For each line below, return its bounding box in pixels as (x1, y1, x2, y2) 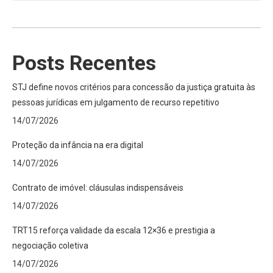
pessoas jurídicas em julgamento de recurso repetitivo (12, 97, 219, 107)
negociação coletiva (12, 241, 88, 250)
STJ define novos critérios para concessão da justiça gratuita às (12, 82, 255, 92)
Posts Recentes (12, 51, 156, 75)
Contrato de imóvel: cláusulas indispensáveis (12, 183, 183, 193)
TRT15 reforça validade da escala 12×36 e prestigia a (12, 225, 215, 235)
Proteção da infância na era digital (12, 140, 143, 150)
